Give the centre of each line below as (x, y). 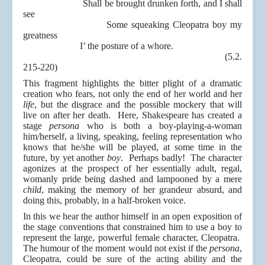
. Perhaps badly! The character (182, 158)
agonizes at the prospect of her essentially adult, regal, (132, 169)
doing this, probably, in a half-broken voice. (104, 201)
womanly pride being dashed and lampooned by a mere (132, 179)
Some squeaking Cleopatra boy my (132, 25)
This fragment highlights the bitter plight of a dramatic (132, 83)
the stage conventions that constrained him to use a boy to (132, 227)
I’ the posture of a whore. (98, 46)
